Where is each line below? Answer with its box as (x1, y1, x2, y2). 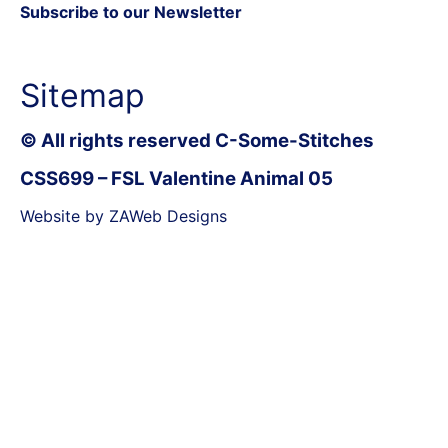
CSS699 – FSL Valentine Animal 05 (20, 166, 333, 190)
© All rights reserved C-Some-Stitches (20, 128, 374, 152)
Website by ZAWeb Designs (20, 205, 227, 226)
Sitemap (20, 75, 145, 115)
